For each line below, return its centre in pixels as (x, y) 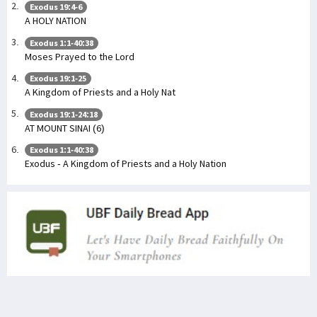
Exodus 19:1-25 (58, 79)
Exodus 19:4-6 (56, 7)
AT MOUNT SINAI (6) (65, 128)
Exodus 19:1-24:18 (64, 114)
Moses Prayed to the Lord (80, 56)
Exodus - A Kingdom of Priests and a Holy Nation (126, 164)
